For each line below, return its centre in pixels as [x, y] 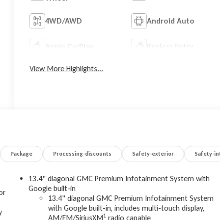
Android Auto [170, 21]
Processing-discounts [82, 154]
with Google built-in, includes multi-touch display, [126, 208]
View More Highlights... [67, 68]
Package [22, 154]
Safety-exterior [153, 154]
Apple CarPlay [70, 46]
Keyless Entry [170, 46]
